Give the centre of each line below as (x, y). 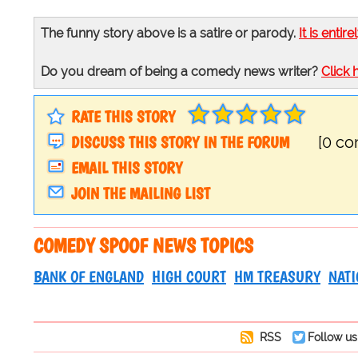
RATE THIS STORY (123, 117)
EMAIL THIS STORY (127, 168)
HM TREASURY (277, 277)
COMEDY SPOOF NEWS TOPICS (143, 246)
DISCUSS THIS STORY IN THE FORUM (180, 143)
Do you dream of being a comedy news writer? (181, 72)
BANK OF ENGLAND (89, 277)
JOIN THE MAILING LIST (141, 194)
